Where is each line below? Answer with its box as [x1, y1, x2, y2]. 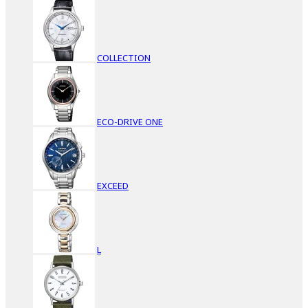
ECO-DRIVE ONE [97, 115, 163, 128]
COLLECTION [97, 51, 151, 64]
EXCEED [97, 179, 129, 192]
